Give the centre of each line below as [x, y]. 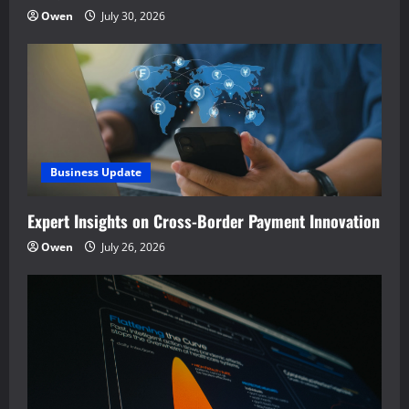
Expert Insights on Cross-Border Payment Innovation [204, 220]
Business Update [96, 172]
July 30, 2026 [132, 16]
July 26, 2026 [132, 246]
